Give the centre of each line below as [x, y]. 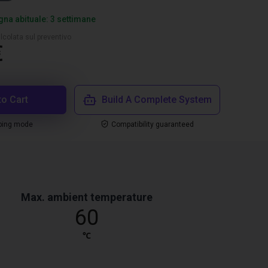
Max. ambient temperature [87, 197]
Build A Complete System [157, 100]
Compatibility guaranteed [153, 124]
